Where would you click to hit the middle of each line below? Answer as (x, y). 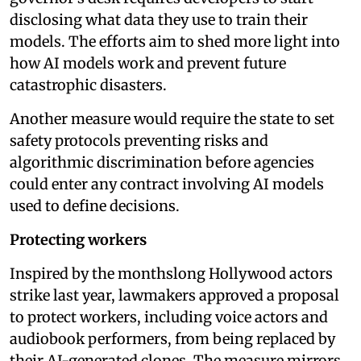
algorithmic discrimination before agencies (162, 162)
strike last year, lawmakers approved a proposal (174, 295)
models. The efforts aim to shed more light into (175, 41)
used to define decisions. (95, 205)
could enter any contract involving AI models (167, 184)
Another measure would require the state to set (172, 118)
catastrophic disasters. (88, 85)
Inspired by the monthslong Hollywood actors (171, 273)
